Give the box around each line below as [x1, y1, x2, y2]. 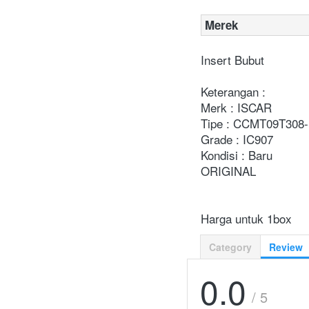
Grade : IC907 [201, 130, 273, 148]
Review [269, 240, 303, 255]
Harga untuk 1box [201, 210, 292, 228]
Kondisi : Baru [201, 146, 272, 164]
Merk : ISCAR [201, 99, 272, 117]
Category [209, 240, 252, 255]
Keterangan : [201, 83, 266, 101]
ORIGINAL [201, 162, 256, 180]
